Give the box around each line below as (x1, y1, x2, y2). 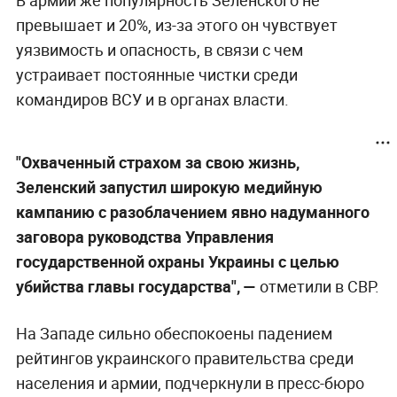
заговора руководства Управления (15, 225, 274, 247)
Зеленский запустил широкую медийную (15, 175, 323, 198)
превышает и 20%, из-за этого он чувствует (15, 13, 338, 35)
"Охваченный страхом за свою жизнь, (15, 151, 300, 173)
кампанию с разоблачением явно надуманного (15, 200, 370, 222)
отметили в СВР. (259, 275, 379, 297)
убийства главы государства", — (15, 275, 260, 297)
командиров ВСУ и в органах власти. (15, 88, 289, 110)
